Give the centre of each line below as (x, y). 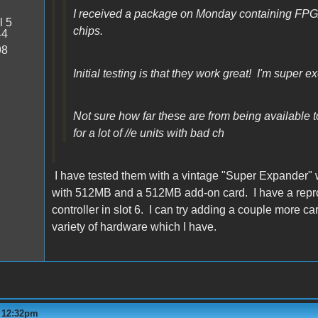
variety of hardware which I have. (134, 226)
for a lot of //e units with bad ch (148, 133)
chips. (88, 31)
